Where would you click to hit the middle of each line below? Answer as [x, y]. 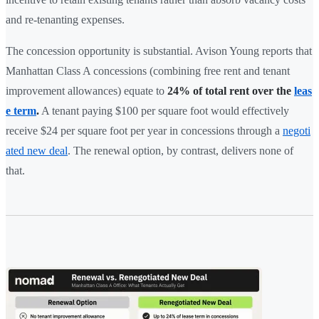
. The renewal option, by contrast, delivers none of [181, 150]
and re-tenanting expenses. [65, 19]
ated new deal [37, 150]
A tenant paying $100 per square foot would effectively [164, 110]
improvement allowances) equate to [87, 90]
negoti [297, 130]
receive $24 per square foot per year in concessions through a [144, 130]
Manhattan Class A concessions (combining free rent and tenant [148, 70]
